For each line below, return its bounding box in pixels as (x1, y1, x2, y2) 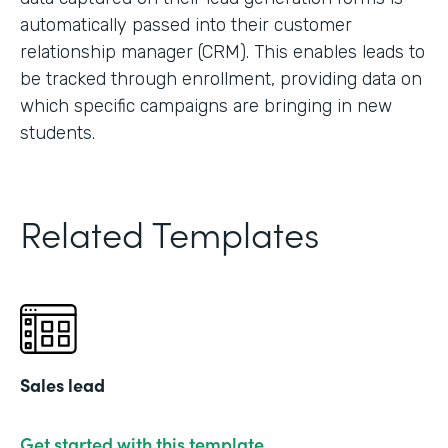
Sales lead (20, 371, 105, 397)
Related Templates (20, 206, 319, 258)
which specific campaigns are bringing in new (20, 94, 392, 117)
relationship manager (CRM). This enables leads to (20, 40, 425, 63)
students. (20, 121, 95, 144)
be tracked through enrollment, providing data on (20, 67, 422, 90)
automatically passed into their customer (20, 13, 352, 36)
